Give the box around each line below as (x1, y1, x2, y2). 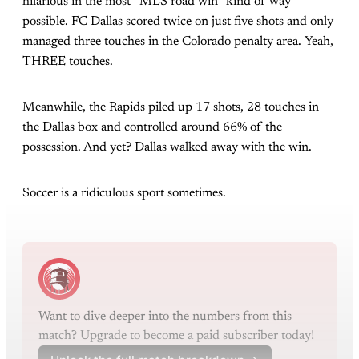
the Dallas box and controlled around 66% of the (22, 120, 282, 134)
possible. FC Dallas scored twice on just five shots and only (22, 14, 333, 28)
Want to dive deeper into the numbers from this (38, 309, 292, 323)
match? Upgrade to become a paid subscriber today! (38, 329, 314, 342)
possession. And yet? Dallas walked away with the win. (22, 140, 312, 154)
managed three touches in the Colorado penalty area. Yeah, (22, 34, 333, 48)
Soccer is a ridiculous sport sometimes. (22, 186, 226, 200)
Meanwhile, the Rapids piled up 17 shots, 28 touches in (22, 100, 319, 114)
